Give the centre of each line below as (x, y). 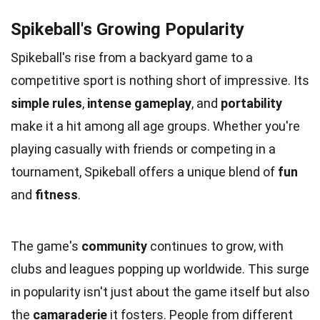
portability (251, 103)
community (114, 246)
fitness (56, 194)
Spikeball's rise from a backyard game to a (132, 57)
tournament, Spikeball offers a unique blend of (144, 171)
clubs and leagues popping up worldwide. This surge (160, 269)
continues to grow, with (215, 246)
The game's (46, 246)
